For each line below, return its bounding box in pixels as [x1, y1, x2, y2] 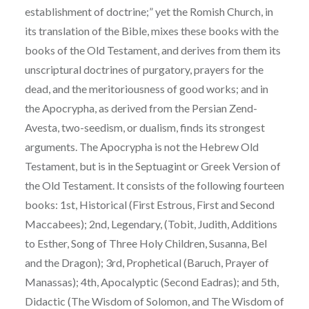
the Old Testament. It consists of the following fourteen [24, 178, 284, 192]
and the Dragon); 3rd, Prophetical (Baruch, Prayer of [24, 255, 269, 269]
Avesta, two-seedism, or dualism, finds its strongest [24, 120, 265, 134]
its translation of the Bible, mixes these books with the [24, 23, 279, 37]
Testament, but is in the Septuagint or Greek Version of [24, 159, 281, 172]
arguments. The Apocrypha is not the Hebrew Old [24, 139, 259, 153]
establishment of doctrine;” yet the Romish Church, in [24, 4, 273, 18]
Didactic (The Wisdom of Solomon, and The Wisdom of [24, 294, 284, 308]
